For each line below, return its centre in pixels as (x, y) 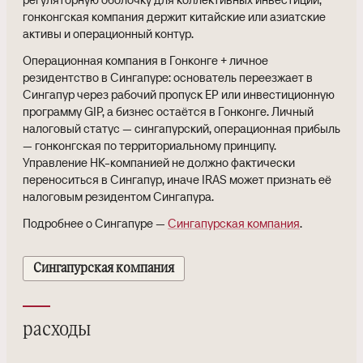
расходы (57, 330)
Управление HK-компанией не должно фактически (159, 162)
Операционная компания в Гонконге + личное (145, 60)
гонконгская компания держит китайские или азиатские (174, 16)
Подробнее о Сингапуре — (95, 223)
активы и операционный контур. (108, 33)
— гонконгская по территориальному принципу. (149, 145)
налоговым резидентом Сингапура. (118, 196)
